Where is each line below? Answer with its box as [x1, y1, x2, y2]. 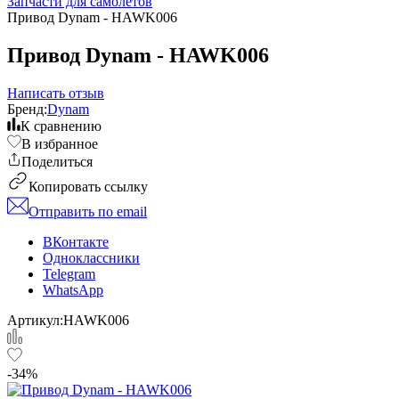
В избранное [21, 135, 98, 151]
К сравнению [20, 118, 102, 134]
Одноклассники [43, 249, 140, 265]
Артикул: [7, 312, 63, 328]
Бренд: [7, 101, 47, 117]
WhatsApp [43, 281, 103, 297]
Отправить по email [28, 203, 147, 219]
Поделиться [21, 153, 93, 169]
